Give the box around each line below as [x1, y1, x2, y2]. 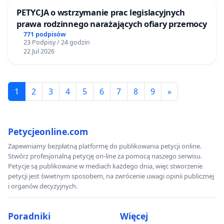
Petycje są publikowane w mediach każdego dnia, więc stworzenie [8, 161, 202, 170]
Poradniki [8, 209, 50, 222]
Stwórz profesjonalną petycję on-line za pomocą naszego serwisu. [8, 151, 202, 160]
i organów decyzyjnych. [8, 181, 77, 190]
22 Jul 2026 [23, 46, 54, 55]
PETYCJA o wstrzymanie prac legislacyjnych [16, 6, 185, 18]
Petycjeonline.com [8, 125, 88, 137]
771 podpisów [23, 29, 66, 38]
